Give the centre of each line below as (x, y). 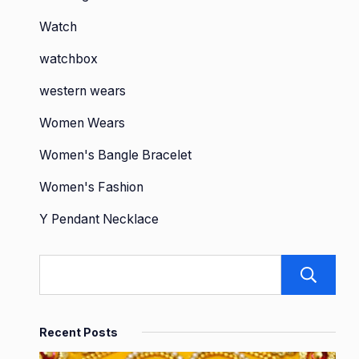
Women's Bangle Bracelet (115, 155)
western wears (83, 91)
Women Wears (82, 123)
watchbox (69, 59)
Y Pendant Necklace (99, 219)
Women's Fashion (91, 187)
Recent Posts (79, 332)
